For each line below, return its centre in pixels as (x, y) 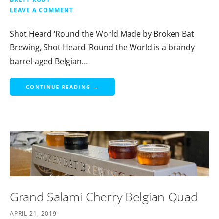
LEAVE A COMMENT (42, 10)
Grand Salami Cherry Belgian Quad (104, 196)
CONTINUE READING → (62, 87)
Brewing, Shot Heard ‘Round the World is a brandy (102, 47)
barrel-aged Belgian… (49, 61)
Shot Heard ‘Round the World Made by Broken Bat (102, 33)
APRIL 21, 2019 (33, 213)
